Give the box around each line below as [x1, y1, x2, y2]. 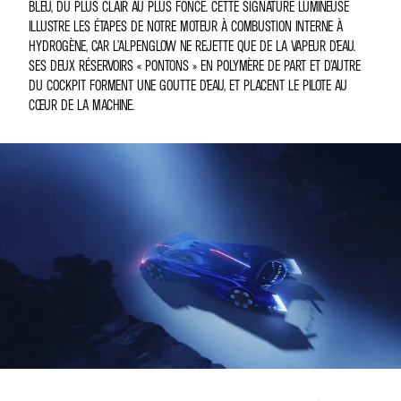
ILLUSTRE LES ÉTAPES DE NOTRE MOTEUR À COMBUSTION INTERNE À [29, 17, 343, 35]
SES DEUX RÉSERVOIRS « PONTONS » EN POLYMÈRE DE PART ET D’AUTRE [29, 56, 361, 74]
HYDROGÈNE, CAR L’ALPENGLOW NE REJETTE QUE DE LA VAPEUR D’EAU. [29, 37, 355, 55]
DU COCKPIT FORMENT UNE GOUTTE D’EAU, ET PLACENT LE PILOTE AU [29, 76, 347, 94]
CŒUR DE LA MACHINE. [29, 96, 134, 114]
